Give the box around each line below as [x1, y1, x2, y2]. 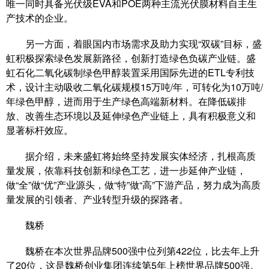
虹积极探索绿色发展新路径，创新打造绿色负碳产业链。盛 [6, 50, 256, 65]
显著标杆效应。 [6, 122, 73, 137]
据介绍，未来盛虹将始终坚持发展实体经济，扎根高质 [6, 148, 256, 163]
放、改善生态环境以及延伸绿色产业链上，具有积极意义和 [6, 108, 256, 122]
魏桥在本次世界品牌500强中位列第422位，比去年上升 [6, 243, 259, 258]
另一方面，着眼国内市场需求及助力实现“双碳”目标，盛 [6, 36, 262, 50]
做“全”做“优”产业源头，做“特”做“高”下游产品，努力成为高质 [6, 177, 261, 192]
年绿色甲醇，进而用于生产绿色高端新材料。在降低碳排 [6, 94, 246, 108]
